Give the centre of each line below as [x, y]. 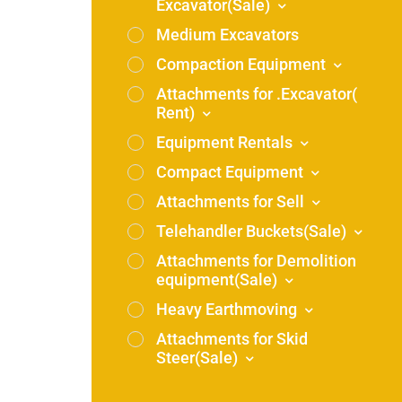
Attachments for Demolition [256, 261]
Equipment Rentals [226, 142]
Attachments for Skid [232, 339]
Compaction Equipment [243, 64]
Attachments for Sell [232, 201]
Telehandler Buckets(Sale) [253, 231]
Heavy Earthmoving [228, 309]
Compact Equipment [232, 172]
